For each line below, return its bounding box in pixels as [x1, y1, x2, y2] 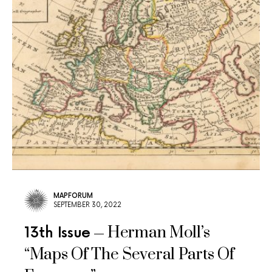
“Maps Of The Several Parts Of [24, 245, 234, 265]
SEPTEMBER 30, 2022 [53, 201, 121, 209]
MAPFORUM [53, 192, 93, 200]
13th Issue [24, 224, 90, 242]
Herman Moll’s [107, 223, 214, 243]
